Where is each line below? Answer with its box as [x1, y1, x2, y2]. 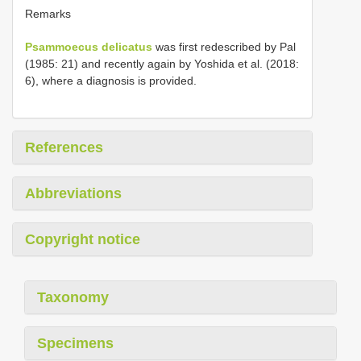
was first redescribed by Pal [152, 40, 296, 54]
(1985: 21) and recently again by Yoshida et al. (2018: [25, 57, 299, 71]
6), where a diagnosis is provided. [25, 74, 197, 88]
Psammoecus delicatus [25, 40, 152, 54]
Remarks [25, 7, 71, 21]
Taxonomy [37, 289, 109, 306]
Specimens [37, 335, 114, 352]
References [25, 139, 103, 156]
